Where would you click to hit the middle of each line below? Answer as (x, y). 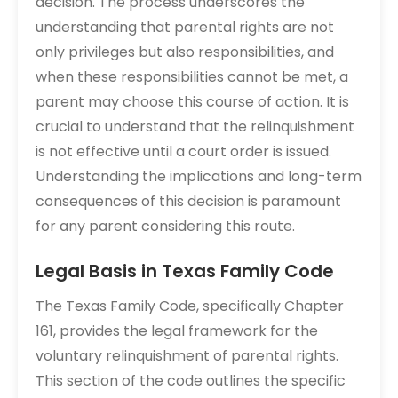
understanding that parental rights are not (185, 27)
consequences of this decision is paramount (188, 201)
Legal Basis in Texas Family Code (185, 271)
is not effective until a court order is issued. (183, 151)
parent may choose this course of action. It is (192, 102)
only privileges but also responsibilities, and (185, 52)
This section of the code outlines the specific (191, 381)
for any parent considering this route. (165, 226)
